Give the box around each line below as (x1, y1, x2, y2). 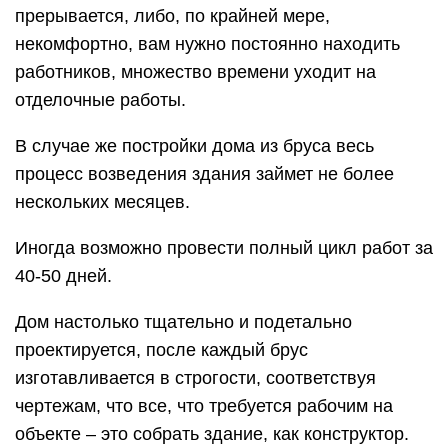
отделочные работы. (15, 90, 186, 110)
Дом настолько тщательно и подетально (15, 312, 352, 332)
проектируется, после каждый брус (15, 340, 308, 360)
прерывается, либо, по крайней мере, (15, 6, 330, 26)
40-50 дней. (15, 266, 112, 286)
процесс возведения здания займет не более (15, 164, 394, 184)
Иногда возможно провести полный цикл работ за (15, 238, 433, 258)
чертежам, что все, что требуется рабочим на (15, 396, 393, 416)
